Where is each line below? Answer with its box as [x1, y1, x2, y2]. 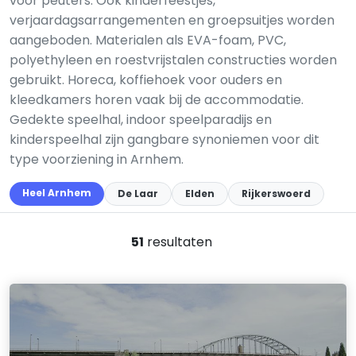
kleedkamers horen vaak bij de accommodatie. [10, 91, 304, 109]
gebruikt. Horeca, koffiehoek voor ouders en [10, 71, 282, 89]
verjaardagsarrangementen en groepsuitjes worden [10, 11, 335, 29]
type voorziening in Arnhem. [10, 150, 184, 168]
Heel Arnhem [22, 186, 91, 199]
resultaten [144, 233, 212, 251]
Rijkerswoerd [242, 187, 311, 200]
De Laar [118, 187, 158, 200]
